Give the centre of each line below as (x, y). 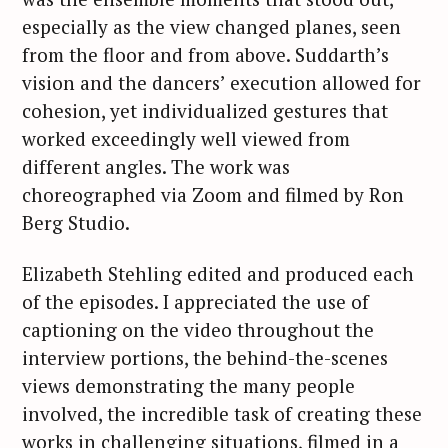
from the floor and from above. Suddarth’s (205, 55)
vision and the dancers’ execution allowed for (221, 83)
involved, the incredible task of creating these (222, 413)
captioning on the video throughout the (198, 329)
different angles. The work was (156, 167)
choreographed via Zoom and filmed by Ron (213, 195)
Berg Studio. (76, 223)
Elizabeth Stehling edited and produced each (218, 273)
